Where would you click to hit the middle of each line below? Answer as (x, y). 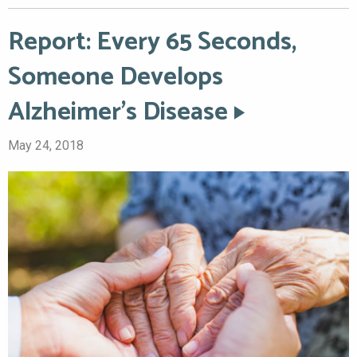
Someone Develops (116, 78)
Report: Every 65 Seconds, (152, 43)
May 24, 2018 (46, 146)
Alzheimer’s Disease (118, 113)
